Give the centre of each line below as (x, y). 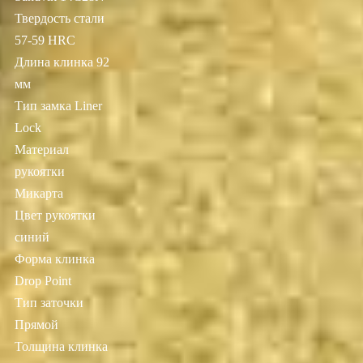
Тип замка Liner (58, 105)
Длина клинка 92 (62, 62)
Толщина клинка (61, 346)
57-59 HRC (45, 40)
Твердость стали (60, 18)
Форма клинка (55, 258)
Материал (42, 149)
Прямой (36, 324)
